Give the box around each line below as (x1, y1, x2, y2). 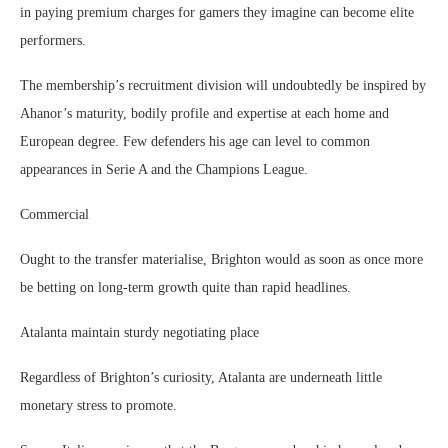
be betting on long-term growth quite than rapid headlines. (20, 280, 351, 295)
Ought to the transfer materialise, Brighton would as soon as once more (20, 252, 423, 267)
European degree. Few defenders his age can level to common (20, 134, 370, 149)
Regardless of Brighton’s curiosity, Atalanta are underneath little (20, 370, 382, 385)
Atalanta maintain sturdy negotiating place (20, 325, 259, 340)
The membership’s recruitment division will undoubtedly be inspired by (20, 78, 426, 93)
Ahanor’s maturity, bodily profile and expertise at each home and (20, 106, 389, 121)
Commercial (20, 207, 89, 222)
